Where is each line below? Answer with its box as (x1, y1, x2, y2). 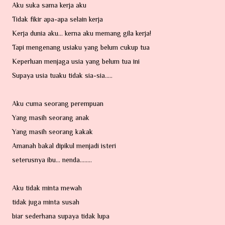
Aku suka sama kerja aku (12, 1, 86, 9)
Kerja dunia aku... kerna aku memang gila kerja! (12, 29, 151, 37)
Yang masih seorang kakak (12, 128, 93, 136)
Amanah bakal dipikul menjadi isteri (12, 142, 116, 150)
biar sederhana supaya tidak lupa (12, 212, 109, 220)
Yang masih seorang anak (12, 114, 89, 122)
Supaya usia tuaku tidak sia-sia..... (12, 71, 113, 79)
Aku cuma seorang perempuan (12, 99, 103, 107)
